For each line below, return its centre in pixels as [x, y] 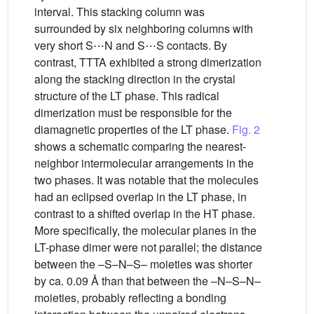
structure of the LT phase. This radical [127, 96]
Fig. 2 [246, 130]
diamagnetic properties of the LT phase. [133, 130]
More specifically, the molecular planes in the [145, 231]
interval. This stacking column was [120, 12]
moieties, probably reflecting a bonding [130, 298]
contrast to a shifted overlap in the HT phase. [145, 214]
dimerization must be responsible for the [133, 113]
